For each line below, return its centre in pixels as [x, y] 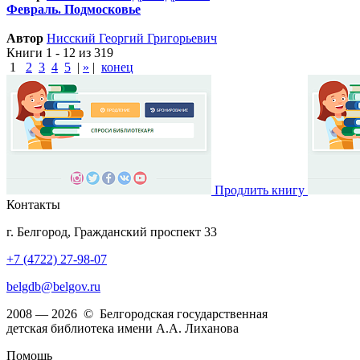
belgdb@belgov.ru [53, 287]
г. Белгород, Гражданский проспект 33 [112, 232]
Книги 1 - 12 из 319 [60, 53]
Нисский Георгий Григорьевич [132, 39]
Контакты [33, 205]
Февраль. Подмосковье [74, 10]
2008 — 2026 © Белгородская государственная [137, 314]
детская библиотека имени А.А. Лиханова [123, 329]
